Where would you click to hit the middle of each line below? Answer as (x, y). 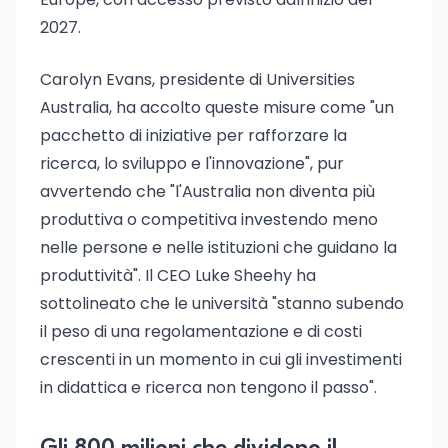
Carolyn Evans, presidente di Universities (197, 79)
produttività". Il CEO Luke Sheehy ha (178, 275)
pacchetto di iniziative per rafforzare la (193, 135)
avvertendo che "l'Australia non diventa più (207, 191)
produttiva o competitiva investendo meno (209, 219)
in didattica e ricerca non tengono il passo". (208, 387)
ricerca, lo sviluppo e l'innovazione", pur (192, 163)
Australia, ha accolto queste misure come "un (217, 107)
